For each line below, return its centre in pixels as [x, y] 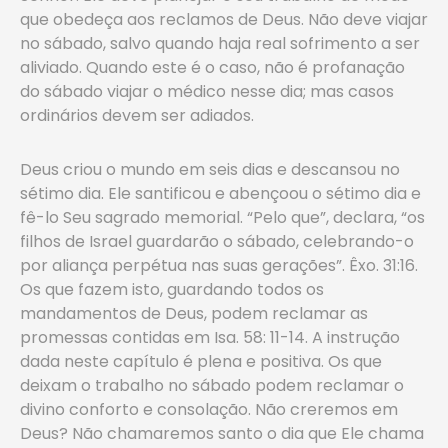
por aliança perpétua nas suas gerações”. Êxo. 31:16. [219, 265]
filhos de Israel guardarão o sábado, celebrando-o [217, 241]
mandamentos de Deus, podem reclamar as [194, 313]
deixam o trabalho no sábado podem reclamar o [212, 385]
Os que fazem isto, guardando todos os [172, 289]
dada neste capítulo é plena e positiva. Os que [201, 361]
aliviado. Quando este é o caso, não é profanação [212, 67]
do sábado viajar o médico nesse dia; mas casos [207, 91]
